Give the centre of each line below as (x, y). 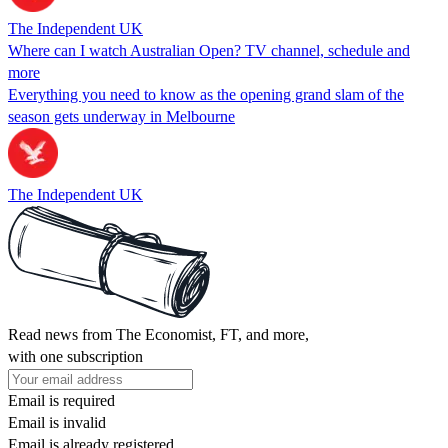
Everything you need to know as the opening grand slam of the (206, 94)
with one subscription (75, 356)
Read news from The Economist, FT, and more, (158, 334)
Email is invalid (57, 422)
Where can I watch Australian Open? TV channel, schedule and (209, 50)
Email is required (61, 400)
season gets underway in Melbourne (121, 116)
